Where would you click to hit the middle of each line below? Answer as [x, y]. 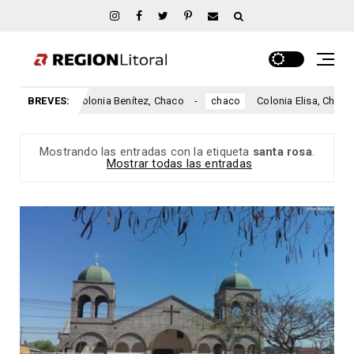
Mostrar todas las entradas [179, 164]
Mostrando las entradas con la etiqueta [146, 152]
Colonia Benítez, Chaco [113, 101]
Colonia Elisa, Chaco [288, 101]
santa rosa [282, 152]
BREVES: [49, 101]
